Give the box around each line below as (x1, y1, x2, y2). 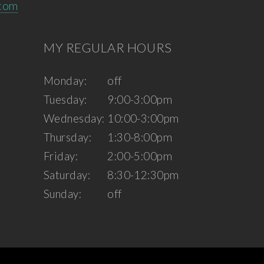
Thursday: (44, 131, 92, 144)
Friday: (44, 150, 78, 163)
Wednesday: (44, 112, 105, 126)
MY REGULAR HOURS (44, 39, 172, 55)
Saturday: (44, 169, 91, 182)
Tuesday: (44, 93, 87, 107)
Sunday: (44, 187, 82, 201)
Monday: (44, 74, 87, 88)
